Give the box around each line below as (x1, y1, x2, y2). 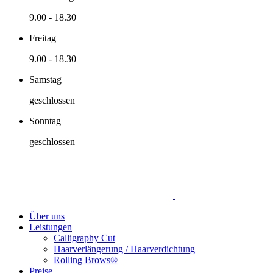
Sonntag (29, 116, 61, 126)
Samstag (29, 74, 62, 85)
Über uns (29, 211, 65, 221)
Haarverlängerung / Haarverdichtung (54, 244, 195, 254)
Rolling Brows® (54, 255, 118, 265)
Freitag (29, 33, 56, 43)
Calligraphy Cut (54, 233, 115, 243)
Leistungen (29, 222, 72, 232)
